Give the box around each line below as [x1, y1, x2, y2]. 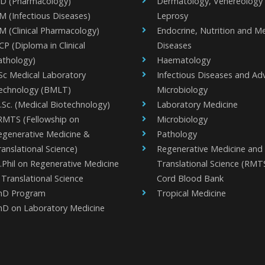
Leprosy [157, 10, 188, 21]
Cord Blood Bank [157, 173, 224, 184]
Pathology [157, 128, 197, 140]
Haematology [157, 54, 211, 66]
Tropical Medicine [157, 188, 226, 199]
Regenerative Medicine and [157, 143, 263, 154]
